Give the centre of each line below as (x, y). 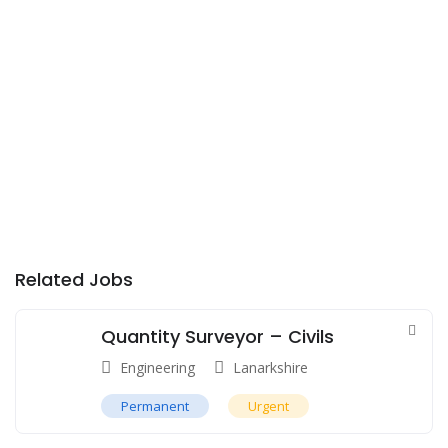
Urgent (268, 405)
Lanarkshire (270, 367)
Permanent (155, 405)
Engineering (157, 367)
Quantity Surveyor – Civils (217, 336)
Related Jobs (74, 279)
